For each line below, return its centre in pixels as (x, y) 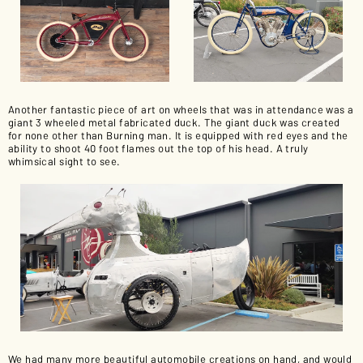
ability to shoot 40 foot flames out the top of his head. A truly (158, 148)
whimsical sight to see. (64, 161)
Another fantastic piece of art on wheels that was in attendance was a (181, 109)
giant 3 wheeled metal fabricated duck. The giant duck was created (174, 122)
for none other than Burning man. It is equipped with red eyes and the (178, 135)
